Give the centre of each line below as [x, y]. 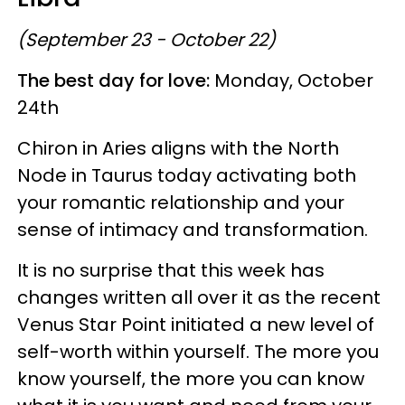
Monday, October [292, 80]
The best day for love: [113, 80]
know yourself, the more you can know [191, 378]
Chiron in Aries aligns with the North [178, 148]
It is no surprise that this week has [171, 270]
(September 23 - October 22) [146, 39]
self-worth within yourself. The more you [198, 351]
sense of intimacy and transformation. [193, 229]
